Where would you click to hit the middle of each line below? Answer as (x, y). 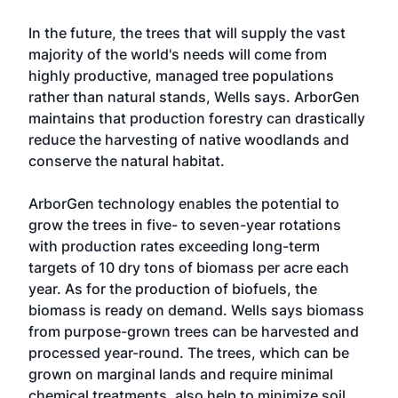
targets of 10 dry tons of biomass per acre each (189, 267)
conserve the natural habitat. (127, 161)
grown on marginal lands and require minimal (181, 374)
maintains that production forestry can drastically (197, 118)
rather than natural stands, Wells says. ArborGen (194, 97)
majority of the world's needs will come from (178, 54)
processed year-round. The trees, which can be (189, 353)
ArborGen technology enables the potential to (184, 203)
